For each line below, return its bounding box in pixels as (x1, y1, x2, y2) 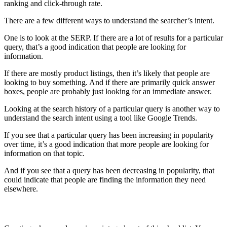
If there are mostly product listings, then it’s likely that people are (4, 69, 210, 78)
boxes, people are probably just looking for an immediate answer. (4, 87, 212, 96)
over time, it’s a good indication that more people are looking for (4, 140, 209, 149)
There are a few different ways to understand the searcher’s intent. (4, 16, 214, 25)
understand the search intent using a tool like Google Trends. (4, 113, 197, 123)
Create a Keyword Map (4, 203, 102, 214)
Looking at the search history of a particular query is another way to (4, 104, 220, 113)
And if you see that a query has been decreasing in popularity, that (4, 166, 214, 175)
